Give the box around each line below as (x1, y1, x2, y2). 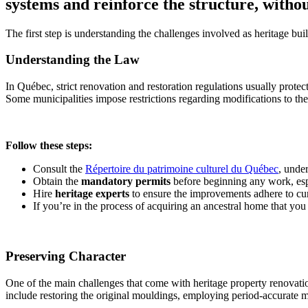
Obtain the (33, 175, 81, 188)
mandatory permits (81, 175, 170, 188)
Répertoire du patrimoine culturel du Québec (85, 163, 278, 175)
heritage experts (55, 188, 129, 200)
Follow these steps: (5, 140, 92, 152)
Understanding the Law (5, 52, 140, 67)
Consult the (33, 163, 85, 175)
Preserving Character (5, 248, 126, 263)
